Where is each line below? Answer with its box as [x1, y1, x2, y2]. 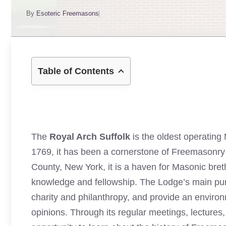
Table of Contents [38, 66, 114, 76]
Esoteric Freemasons [36, 10, 99, 17]
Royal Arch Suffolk [49, 132, 130, 142]
